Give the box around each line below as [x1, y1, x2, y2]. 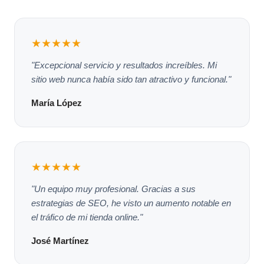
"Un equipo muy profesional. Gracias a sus [31, 183, 196, 194]
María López [31, 97, 82, 108]
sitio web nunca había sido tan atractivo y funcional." [31, 74, 231, 84]
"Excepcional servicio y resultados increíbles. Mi [31, 60, 217, 70]
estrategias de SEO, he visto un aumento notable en [31, 197, 231, 208]
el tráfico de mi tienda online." [31, 212, 143, 222]
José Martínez [31, 235, 89, 246]
